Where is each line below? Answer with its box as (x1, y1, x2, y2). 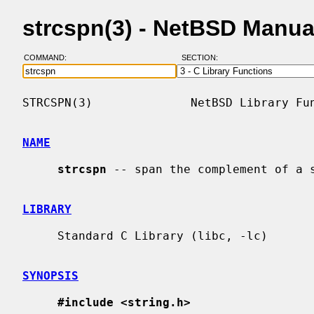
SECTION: (181, 53, 224, 62)
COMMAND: (23, 53, 75, 62)
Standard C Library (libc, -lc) (22, 228, 57, 243)
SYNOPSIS (22, 268, 78, 282)
